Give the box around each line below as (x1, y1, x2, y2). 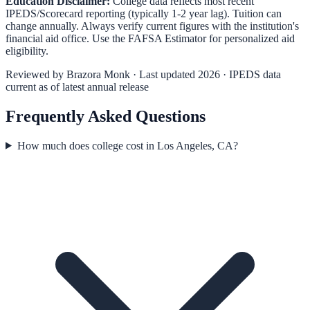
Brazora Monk (66, 68, 130, 80)
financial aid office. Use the (6, 32, 128, 44)
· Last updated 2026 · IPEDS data (130, 68, 281, 80)
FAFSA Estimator (128, 32, 206, 44)
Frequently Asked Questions (6, 107, 206, 125)
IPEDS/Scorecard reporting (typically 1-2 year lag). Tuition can (6, 7, 282, 19)
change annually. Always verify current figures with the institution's (6, 19, 299, 32)
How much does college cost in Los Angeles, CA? (17, 139, 238, 152)
